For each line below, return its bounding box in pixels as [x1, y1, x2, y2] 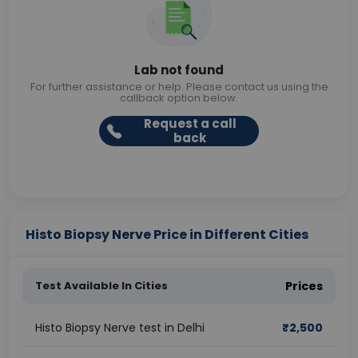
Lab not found [134, 62, 224, 78]
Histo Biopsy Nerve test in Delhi [35, 320, 205, 336]
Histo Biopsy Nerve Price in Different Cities [26, 225, 308, 244]
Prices [285, 278, 323, 294]
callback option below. [120, 90, 238, 105]
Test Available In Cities [35, 278, 168, 293]
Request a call [143, 115, 237, 132]
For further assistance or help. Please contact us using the [30, 79, 328, 94]
